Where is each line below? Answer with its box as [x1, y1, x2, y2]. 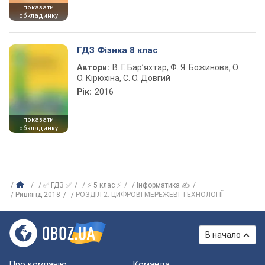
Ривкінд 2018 [15, 190, 60, 199]
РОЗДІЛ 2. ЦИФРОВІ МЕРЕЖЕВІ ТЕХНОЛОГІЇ [76, 190, 223, 199]
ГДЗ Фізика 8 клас [77, 45, 158, 56]
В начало [205, 230, 241, 240]
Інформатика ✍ [137, 181, 190, 189]
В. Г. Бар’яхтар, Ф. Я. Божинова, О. [112, 63, 240, 72]
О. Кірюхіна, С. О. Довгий [77, 73, 170, 83]
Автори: [77, 63, 109, 72]
